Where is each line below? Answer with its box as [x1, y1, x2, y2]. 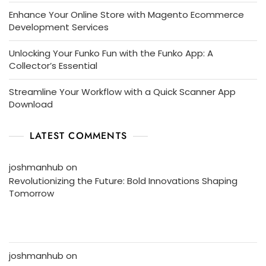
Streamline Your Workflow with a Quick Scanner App [9, 85, 236, 98]
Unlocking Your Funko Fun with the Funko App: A [9, 46, 213, 59]
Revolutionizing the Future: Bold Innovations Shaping [9, 174, 237, 187]
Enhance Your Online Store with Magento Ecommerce [9, 8, 244, 21]
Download [9, 97, 53, 110]
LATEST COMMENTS [30, 128, 127, 142]
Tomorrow [9, 186, 54, 199]
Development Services [9, 20, 109, 33]
